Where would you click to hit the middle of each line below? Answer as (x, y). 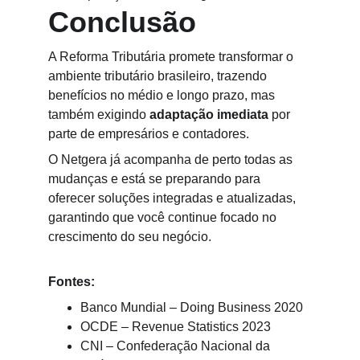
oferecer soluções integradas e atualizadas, (174, 198)
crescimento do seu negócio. (130, 237)
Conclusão (122, 22)
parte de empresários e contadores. (149, 134)
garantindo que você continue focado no (164, 217)
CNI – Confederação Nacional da (177, 346)
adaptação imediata (209, 115)
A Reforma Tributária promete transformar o (172, 57)
